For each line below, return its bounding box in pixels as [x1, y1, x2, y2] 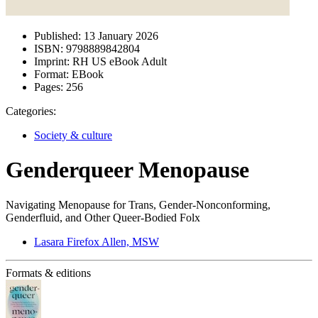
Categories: [6, 105, 56, 117]
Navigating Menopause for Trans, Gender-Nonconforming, [6, 198, 270, 211]
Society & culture [34, 129, 112, 141]
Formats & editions [6, 266, 91, 279]
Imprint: [34, 55, 70, 67]
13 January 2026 [81, 30, 158, 42]
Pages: [34, 81, 63, 93]
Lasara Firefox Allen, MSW [34, 235, 159, 248]
